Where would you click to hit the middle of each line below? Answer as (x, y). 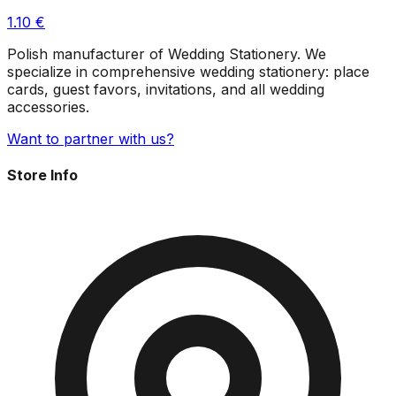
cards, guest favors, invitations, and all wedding (166, 90)
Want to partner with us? (91, 139)
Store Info (42, 175)
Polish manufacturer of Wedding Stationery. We (167, 54)
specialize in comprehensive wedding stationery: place (188, 72)
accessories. (48, 107)
